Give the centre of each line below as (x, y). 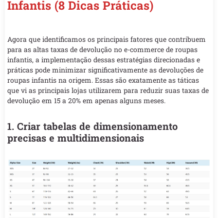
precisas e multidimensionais (76, 138)
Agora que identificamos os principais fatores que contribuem (107, 39)
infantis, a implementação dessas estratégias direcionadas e (104, 60)
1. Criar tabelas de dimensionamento (92, 126)
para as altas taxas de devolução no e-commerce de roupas (102, 50)
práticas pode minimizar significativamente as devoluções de (105, 70)
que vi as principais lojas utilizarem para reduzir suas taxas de (108, 91)
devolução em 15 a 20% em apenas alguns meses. (86, 101)
